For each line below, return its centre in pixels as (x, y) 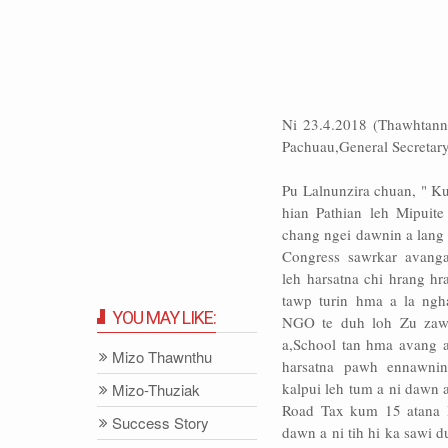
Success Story (160, 422)
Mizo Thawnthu (162, 356)
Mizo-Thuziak (156, 389)
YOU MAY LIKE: (164, 317)
